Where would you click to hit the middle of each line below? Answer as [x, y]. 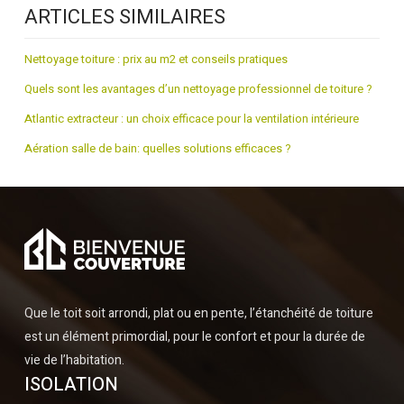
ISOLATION [71, 385]
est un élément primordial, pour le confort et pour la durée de [195, 337]
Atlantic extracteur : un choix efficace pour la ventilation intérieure [192, 119]
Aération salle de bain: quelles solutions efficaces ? [158, 148]
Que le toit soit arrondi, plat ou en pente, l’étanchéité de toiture [199, 313]
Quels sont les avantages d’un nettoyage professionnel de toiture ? [198, 89]
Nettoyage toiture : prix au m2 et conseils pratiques [156, 59]
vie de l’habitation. [74, 360]
